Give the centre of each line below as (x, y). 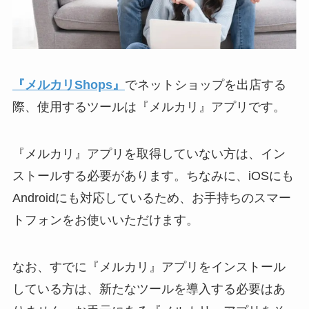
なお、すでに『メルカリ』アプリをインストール (149, 267)
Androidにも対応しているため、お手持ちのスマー (151, 198)
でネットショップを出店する (205, 85)
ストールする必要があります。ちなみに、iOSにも (153, 176)
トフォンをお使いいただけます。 (105, 220)
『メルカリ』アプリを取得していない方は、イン (149, 153)
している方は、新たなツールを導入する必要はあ (149, 289)
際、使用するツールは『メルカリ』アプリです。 (149, 107)
